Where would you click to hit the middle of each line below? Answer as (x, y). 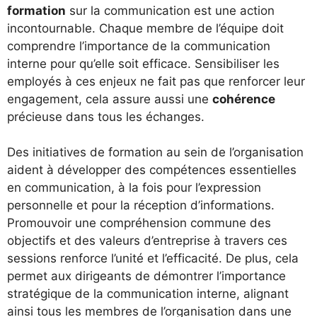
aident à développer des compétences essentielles (152, 170)
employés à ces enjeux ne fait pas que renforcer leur (156, 81)
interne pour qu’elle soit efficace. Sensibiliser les (143, 63)
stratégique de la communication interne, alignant (148, 294)
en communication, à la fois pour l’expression (134, 188)
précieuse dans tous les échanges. (106, 116)
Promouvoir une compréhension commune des (139, 223)
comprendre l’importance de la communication (139, 46)
